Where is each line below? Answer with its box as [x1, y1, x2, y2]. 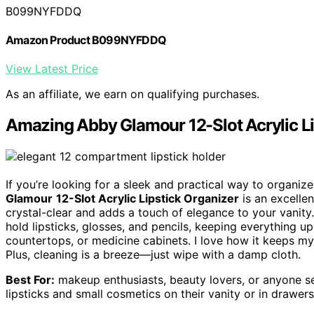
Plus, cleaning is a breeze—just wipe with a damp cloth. [6, 247, 301, 262]
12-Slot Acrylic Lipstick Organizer [56, 191, 239, 206]
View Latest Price [6, 62, 98, 76]
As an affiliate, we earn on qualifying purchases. [6, 87, 259, 102]
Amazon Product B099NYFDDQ [6, 33, 166, 48]
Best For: [6, 273, 55, 287]
